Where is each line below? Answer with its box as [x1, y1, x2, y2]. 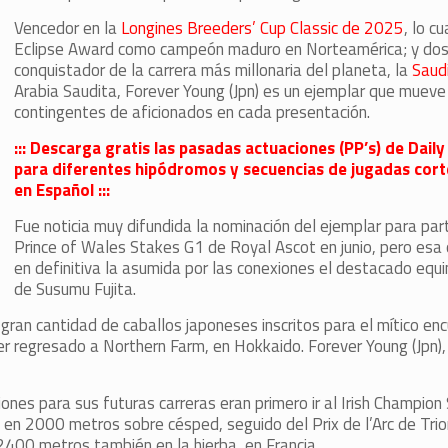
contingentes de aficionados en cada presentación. [13, 99, 370, 125]
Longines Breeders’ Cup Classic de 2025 [120, 15, 404, 41]
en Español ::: [13, 177, 110, 203]
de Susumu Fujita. [13, 276, 136, 302]
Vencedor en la [13, 15, 121, 41]
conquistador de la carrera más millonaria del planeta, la [13, 57, 412, 83]
